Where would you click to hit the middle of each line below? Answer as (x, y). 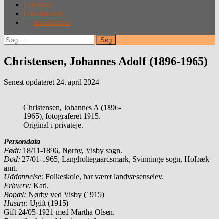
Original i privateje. (53, 125)
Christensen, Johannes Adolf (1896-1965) (106, 61)
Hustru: (16, 203)
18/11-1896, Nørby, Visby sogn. (73, 150)
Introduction (52, 22)
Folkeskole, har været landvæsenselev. (104, 176)
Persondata (22, 141)
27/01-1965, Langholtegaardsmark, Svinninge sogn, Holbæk (116, 159)
